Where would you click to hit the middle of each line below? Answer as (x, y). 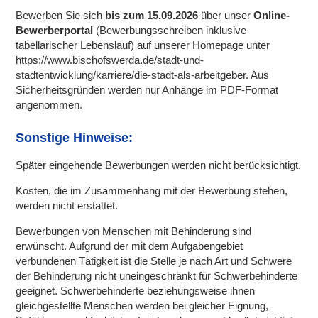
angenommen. (49, 105)
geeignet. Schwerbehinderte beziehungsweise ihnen (136, 291)
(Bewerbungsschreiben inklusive (170, 31)
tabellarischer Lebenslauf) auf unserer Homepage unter (143, 45)
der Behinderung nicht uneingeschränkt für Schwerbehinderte (157, 276)
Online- (272, 16)
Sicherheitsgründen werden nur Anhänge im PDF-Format (147, 90)
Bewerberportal (55, 31)
